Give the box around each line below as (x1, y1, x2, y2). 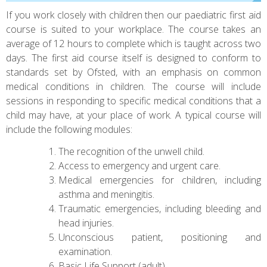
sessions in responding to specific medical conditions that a (6, 94, 261, 107)
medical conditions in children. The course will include (6, 79, 261, 93)
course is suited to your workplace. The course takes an (6, 22, 261, 36)
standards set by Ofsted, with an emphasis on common (6, 65, 261, 79)
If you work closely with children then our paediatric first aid (6, 8, 261, 21)
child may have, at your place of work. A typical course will (6, 108, 261, 122)
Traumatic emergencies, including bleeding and (58, 201, 261, 215)
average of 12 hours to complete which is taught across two (6, 36, 261, 50)
